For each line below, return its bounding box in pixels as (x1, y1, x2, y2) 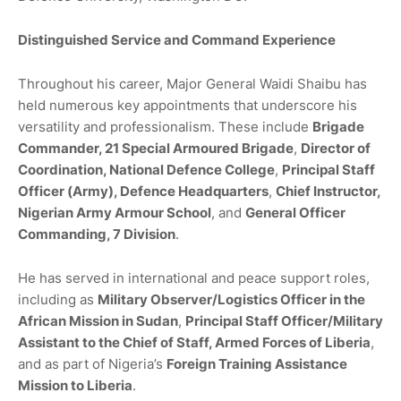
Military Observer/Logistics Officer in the (98, 291, 365, 308)
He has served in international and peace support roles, (18, 269, 370, 286)
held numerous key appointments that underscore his (18, 97, 357, 114)
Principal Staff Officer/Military (185, 312, 383, 329)
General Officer (245, 204, 346, 221)
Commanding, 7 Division (18, 226, 175, 243)
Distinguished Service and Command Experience (18, 31, 336, 48)
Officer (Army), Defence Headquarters (18, 183, 269, 200)
